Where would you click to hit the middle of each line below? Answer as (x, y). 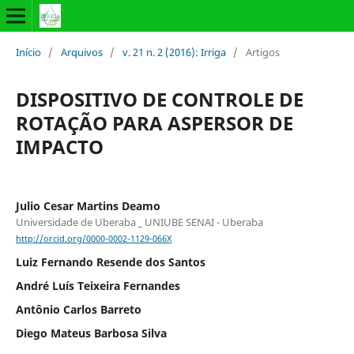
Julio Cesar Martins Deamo (88, 205)
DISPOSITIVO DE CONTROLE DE (159, 99)
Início (28, 52)
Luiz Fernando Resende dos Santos (110, 262)
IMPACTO (59, 146)
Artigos (262, 52)
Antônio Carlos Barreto (78, 310)
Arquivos (81, 52)
